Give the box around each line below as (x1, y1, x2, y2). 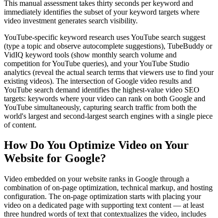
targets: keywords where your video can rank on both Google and (4, 94, 205, 103)
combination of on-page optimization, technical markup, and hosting (4, 183, 213, 192)
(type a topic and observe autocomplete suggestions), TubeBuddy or (4, 41, 212, 50)
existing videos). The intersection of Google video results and (4, 76, 192, 85)
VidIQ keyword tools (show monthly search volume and (4, 50, 177, 59)
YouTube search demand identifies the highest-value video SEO (4, 85, 200, 94)
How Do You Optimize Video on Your (4, 139, 189, 152)
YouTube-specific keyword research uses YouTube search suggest (4, 33, 205, 41)
